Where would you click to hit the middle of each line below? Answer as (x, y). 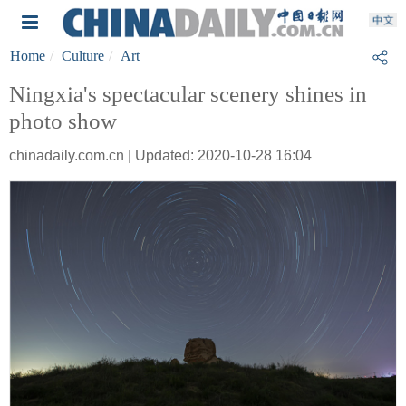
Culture (83, 56)
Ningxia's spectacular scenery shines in (188, 94)
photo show (63, 121)
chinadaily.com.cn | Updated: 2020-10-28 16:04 (160, 155)
